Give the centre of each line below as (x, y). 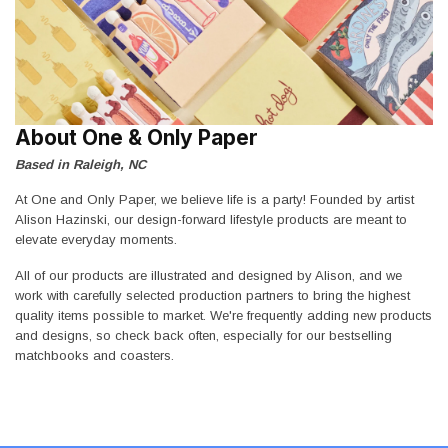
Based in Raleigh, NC (80, 164)
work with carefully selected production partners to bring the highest (212, 295)
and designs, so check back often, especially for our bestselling (203, 335)
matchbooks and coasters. (94, 355)
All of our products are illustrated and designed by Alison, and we (208, 275)
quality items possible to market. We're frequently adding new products (223, 315)
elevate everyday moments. (96, 240)
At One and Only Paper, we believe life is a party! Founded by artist (214, 200)
